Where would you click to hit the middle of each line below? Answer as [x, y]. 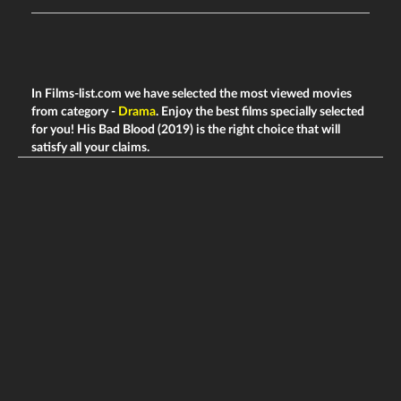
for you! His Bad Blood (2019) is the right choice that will [186, 129]
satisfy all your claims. [90, 147]
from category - [75, 111]
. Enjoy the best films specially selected [260, 111]
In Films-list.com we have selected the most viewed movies [192, 94]
